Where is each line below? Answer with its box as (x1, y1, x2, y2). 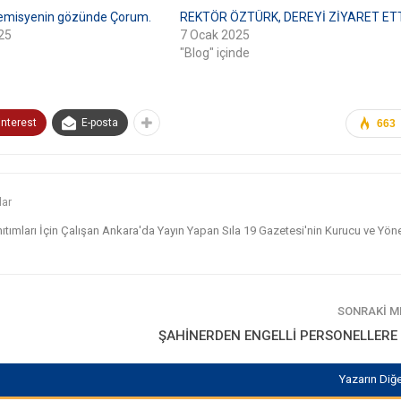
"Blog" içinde (179, 45, 250, 60)
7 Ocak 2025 (179, 27, 250, 42)
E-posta (81, 115, 118, 129)
